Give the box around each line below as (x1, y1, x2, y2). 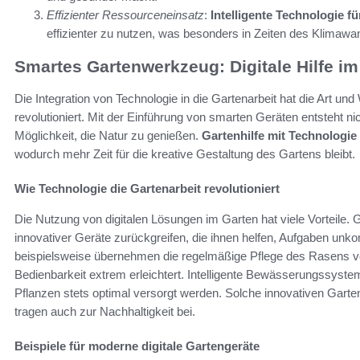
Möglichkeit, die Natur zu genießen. (14, 129, 202, 143)
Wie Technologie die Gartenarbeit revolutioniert (14, 182, 280, 196)
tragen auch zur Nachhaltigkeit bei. (14, 305, 195, 319)
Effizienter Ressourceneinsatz (47, 8, 204, 22)
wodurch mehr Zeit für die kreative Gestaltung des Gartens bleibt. (14, 147, 355, 162)
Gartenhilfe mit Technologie (202, 129, 357, 143)
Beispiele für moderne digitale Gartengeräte (14, 339, 260, 354)
